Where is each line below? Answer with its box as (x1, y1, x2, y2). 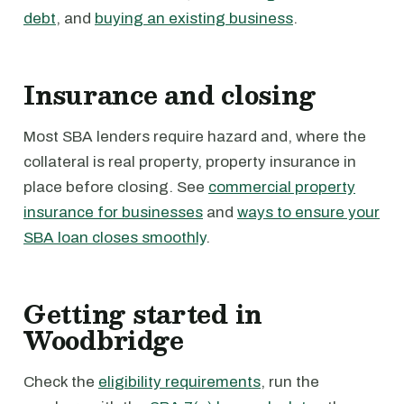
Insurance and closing (23, 74, 316, 115)
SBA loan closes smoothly (23, 229, 206, 246)
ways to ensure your (237, 204, 380, 221)
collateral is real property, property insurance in (23, 153, 356, 170)
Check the (23, 373, 98, 390)
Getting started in (23, 293, 263, 335)
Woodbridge (23, 319, 184, 361)
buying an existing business (95, 10, 293, 27)
